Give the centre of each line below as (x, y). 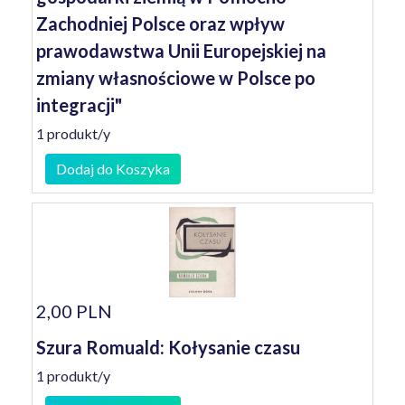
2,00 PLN (74, 311)
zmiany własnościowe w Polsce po (176, 78)
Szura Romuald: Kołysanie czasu (168, 347)
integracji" (79, 105)
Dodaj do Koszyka (113, 169)
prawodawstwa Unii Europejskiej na (181, 51)
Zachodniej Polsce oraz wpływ (160, 24)
